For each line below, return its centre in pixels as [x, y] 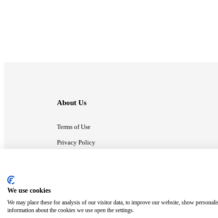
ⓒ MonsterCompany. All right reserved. [103, 195]
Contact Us [72, 158]
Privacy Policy [76, 143]
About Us [72, 103]
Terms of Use [74, 127]
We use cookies [29, 191]
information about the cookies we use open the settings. [71, 210]
